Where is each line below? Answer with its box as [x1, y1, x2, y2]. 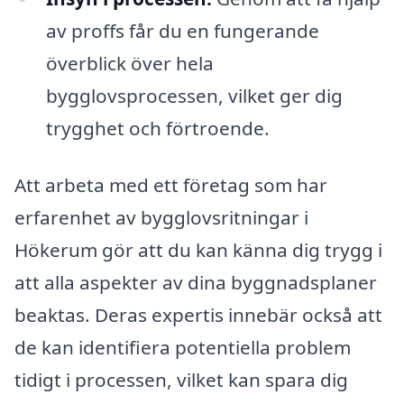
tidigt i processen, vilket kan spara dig [14, 367, 348, 393]
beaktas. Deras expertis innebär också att [14, 302, 382, 328]
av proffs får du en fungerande [45, 17, 319, 43]
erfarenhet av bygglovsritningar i [14, 205, 308, 231]
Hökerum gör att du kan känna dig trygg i [14, 237, 382, 263]
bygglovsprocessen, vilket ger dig [45, 82, 343, 108]
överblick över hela [45, 50, 214, 76]
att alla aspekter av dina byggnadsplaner [14, 270, 377, 296]
